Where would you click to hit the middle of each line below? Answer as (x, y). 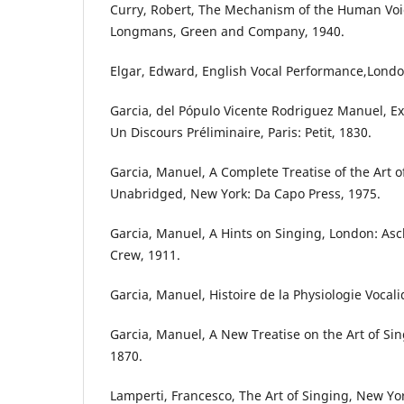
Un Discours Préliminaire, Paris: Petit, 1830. (241, 133)
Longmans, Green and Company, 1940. (227, 32)
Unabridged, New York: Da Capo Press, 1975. (245, 194)
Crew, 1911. (145, 255)
